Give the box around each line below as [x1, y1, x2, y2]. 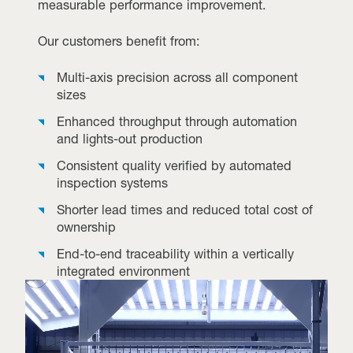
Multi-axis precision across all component [57, 69, 298, 86]
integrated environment [57, 263, 190, 280]
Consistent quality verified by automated [57, 158, 292, 174]
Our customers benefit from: [38, 33, 200, 50]
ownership [57, 219, 116, 236]
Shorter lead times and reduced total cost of [57, 202, 313, 218]
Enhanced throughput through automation [57, 113, 297, 130]
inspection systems [57, 175, 168, 191]
